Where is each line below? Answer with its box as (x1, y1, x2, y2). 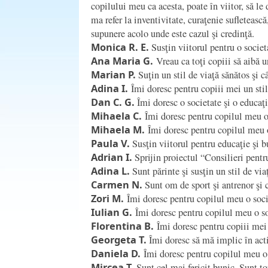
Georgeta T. (91, 233, 147, 246)
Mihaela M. (91, 123, 145, 136)
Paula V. (91, 136, 130, 150)
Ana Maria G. (91, 54, 153, 68)
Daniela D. (91, 246, 141, 260)
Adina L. (91, 164, 130, 178)
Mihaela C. (91, 109, 142, 123)
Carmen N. (91, 178, 142, 191)
